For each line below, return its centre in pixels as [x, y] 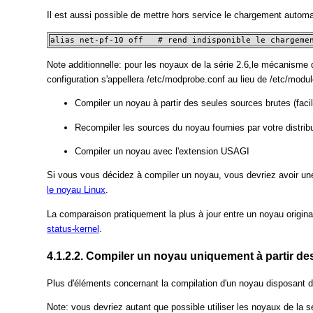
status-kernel [73, 228]
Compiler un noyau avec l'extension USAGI [162, 152]
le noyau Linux [77, 190]
